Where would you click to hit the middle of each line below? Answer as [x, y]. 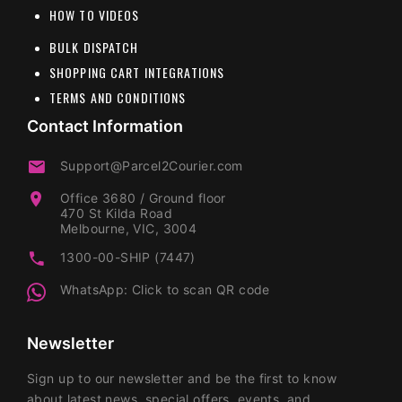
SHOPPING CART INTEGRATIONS [137, 72]
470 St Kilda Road [116, 213]
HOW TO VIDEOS [95, 14]
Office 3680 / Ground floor [143, 197]
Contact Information [105, 126]
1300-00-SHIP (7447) [127, 257]
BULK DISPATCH [94, 47]
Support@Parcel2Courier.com [151, 165]
